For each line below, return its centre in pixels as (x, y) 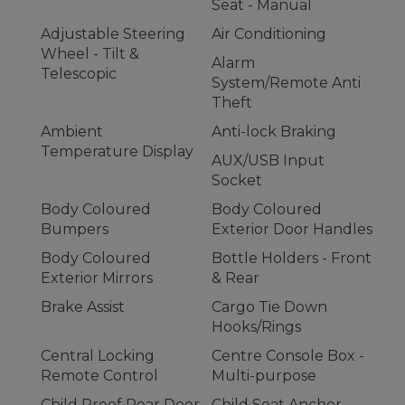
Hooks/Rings (256, 327)
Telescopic (79, 74)
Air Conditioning (269, 34)
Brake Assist (83, 307)
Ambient (72, 132)
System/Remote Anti (286, 83)
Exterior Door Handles (292, 230)
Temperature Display (117, 152)
